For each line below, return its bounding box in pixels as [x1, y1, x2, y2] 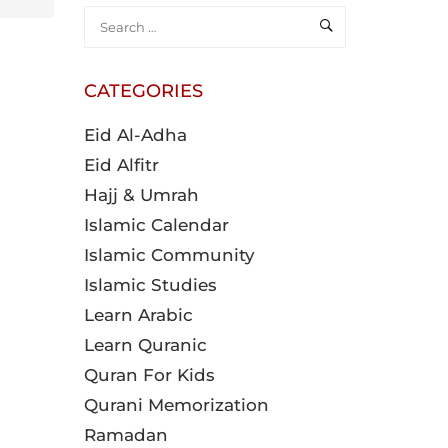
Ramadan [83, 425, 168, 445]
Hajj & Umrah [83, 185, 199, 205]
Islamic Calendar [83, 215, 229, 235]
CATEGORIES [83, 80, 203, 102]
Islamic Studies [83, 275, 217, 295]
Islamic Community [83, 245, 255, 265]
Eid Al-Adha [83, 125, 187, 145]
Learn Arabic [83, 305, 193, 325]
